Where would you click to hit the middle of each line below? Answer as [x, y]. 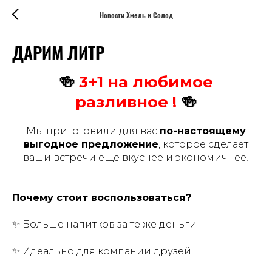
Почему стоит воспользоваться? [102, 198]
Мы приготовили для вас [93, 131]
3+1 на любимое [146, 82]
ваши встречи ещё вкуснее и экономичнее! [136, 158]
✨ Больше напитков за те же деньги [104, 224]
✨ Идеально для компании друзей [102, 251]
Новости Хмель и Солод [136, 15]
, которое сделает [203, 144]
